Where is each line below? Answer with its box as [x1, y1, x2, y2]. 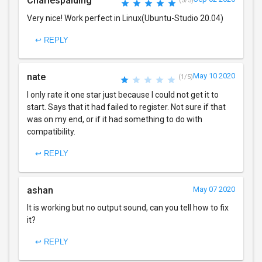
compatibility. [27, 126, 75, 136]
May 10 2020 [193, 71, 235, 80]
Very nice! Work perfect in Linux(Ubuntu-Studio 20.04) [27, 13, 223, 23]
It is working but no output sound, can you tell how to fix [27, 202, 229, 212]
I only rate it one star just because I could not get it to [27, 89, 219, 99]
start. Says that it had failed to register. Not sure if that [27, 102, 226, 112]
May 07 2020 [193, 184, 235, 194]
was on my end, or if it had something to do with [27, 114, 202, 124]
